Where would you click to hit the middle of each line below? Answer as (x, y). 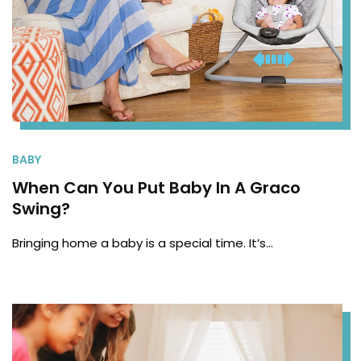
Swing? (41, 209)
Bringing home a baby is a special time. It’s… (143, 243)
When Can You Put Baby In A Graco (156, 188)
